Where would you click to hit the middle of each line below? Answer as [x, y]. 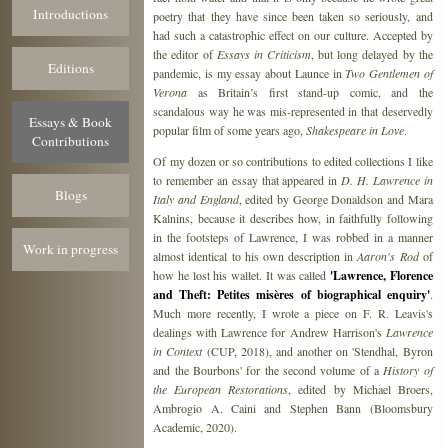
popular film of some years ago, [230, 129]
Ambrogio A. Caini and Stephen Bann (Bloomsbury [293, 407]
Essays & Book [71, 122]
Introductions [71, 13]
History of [408, 369]
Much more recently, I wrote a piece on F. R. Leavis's [293, 312]
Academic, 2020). [195, 426]
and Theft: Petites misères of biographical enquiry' [291, 294]
